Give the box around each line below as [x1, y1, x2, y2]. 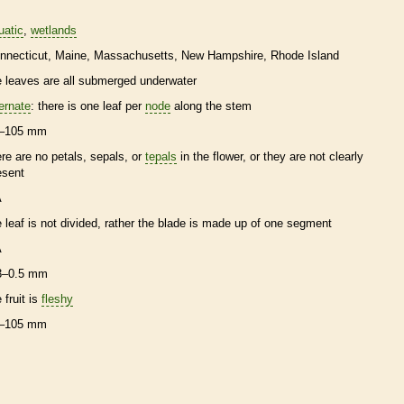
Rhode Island [271, 48, 339, 62]
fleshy [41, 291, 73, 306]
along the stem [170, 98, 252, 113]
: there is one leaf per [31, 98, 145, 113]
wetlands [31, 23, 77, 37]
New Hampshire [181, 48, 263, 62]
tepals [145, 149, 177, 163]
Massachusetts [94, 48, 174, 62]
